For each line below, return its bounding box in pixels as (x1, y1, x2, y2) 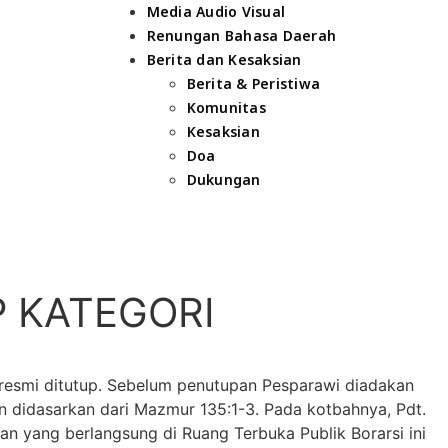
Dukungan (186, 170, 261, 189)
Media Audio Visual (146, 2, 285, 21)
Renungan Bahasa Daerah (146, 26, 336, 45)
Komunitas (186, 98, 266, 117)
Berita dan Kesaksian (146, 50, 302, 69)
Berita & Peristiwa (186, 74, 320, 93)
